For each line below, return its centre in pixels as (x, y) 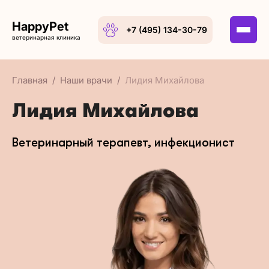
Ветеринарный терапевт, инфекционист (123, 143)
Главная (30, 80)
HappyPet (40, 26)
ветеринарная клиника (46, 37)
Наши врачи (86, 80)
